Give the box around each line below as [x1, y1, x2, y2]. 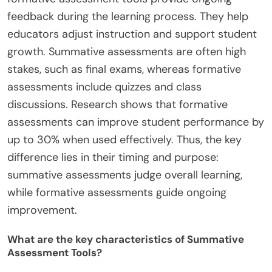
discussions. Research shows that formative [7, 97, 228, 112]
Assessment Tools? [7, 246, 102, 260]
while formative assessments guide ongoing [7, 185, 226, 200]
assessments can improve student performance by [7, 114, 264, 129]
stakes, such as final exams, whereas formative [7, 61, 241, 76]
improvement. [7, 202, 77, 217]
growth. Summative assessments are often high [7, 44, 246, 59]
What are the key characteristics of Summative [7, 233, 244, 246]
